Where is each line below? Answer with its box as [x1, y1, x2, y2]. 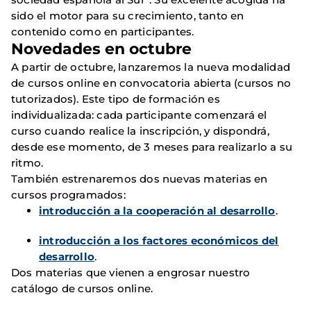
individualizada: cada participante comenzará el [11, 108, 267, 121]
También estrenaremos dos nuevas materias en [11, 171, 268, 185]
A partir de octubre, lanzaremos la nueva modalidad [11, 60, 291, 74]
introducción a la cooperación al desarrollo [39, 203, 276, 217]
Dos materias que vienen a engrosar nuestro [11, 265, 251, 279]
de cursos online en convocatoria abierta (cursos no [11, 76, 292, 90]
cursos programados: [11, 187, 126, 201]
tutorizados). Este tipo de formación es [11, 92, 220, 106]
